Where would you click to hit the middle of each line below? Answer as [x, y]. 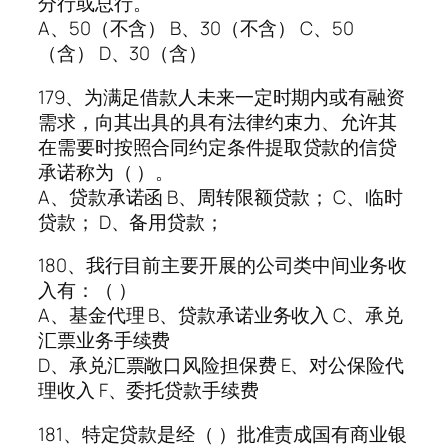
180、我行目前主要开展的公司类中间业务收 [222, 265]
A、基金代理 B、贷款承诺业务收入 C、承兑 [220, 315]
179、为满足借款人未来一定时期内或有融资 [221, 96]
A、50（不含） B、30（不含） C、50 [196, 28]
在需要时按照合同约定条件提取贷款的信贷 [218, 146]
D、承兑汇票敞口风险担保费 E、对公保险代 [221, 365]
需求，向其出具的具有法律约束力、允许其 [218, 121]
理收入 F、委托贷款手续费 [148, 390]
